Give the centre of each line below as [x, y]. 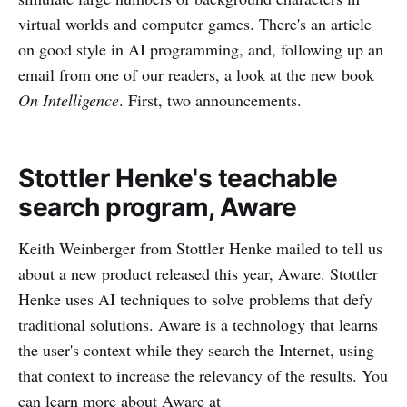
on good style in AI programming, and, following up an [201, 49]
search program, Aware [158, 207]
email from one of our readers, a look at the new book [196, 74]
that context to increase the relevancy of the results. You [203, 375]
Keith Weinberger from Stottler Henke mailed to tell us [200, 248]
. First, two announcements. [210, 100]
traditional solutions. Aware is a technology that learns [198, 324]
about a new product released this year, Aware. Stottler [198, 273]
